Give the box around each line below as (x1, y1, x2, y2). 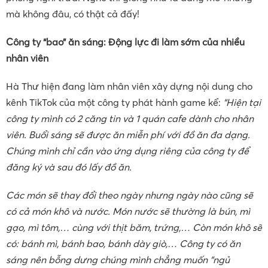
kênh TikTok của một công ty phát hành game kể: (6, 96, 223, 108)
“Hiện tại (223, 96, 261, 108)
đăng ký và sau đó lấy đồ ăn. (6, 160, 132, 173)
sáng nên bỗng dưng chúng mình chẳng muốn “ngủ (6, 253, 230, 266)
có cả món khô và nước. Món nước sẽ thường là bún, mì (6, 205, 250, 217)
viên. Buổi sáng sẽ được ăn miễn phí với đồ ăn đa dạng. (6, 128, 250, 141)
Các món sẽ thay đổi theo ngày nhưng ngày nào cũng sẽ (6, 188, 253, 201)
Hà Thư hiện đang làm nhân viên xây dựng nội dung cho (6, 80, 252, 92)
